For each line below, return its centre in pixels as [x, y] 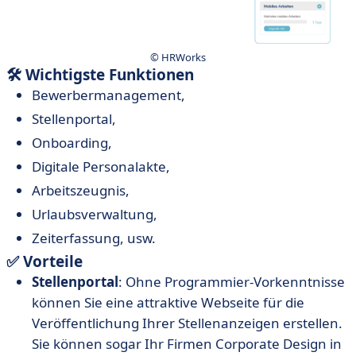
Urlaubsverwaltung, [95, 215]
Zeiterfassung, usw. [94, 238]
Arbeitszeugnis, [81, 191]
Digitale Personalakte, [101, 167]
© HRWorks [178, 58]
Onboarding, [72, 143]
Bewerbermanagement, [108, 95]
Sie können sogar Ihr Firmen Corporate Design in [187, 344]
